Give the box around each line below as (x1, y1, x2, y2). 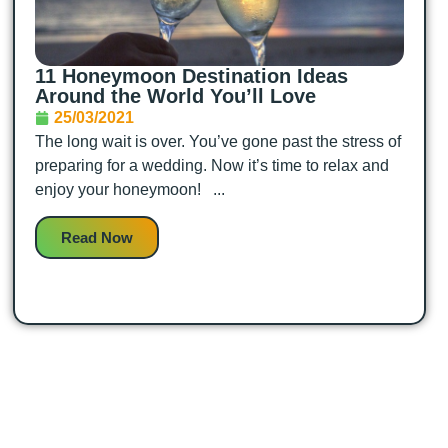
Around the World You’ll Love (34, 85, 316, 107)
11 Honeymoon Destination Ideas (34, 65, 348, 87)
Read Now (60, 229, 133, 247)
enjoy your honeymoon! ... (34, 181, 225, 198)
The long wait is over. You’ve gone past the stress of (34, 133, 401, 150)
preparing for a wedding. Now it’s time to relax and (34, 157, 389, 174)
